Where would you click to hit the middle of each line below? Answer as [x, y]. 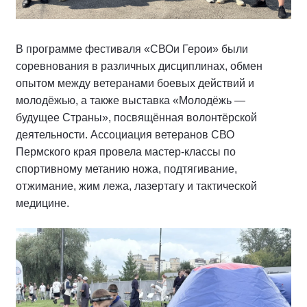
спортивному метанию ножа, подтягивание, [126, 169]
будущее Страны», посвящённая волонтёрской [136, 118]
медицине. [44, 204]
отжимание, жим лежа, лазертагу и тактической [136, 186]
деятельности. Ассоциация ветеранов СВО [125, 135]
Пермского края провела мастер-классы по [126, 152]
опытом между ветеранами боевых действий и [135, 84]
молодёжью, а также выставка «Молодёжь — [131, 101]
